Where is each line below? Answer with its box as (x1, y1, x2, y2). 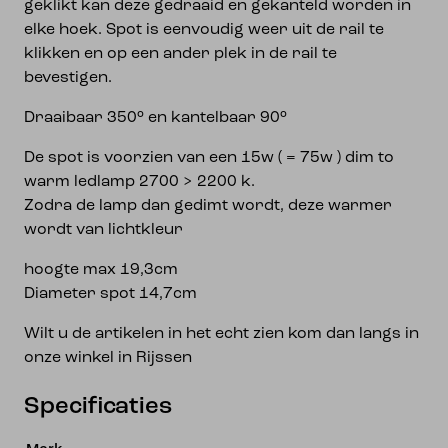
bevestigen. (24, 70, 112, 86)
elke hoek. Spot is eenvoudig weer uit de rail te (24, 22, 384, 38)
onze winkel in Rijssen (24, 350, 192, 366)
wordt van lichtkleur (24, 222, 183, 238)
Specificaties (24, 395, 172, 419)
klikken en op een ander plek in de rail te (24, 46, 337, 62)
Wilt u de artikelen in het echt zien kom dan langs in (24, 326, 419, 342)
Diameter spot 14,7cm (24, 286, 197, 302)
